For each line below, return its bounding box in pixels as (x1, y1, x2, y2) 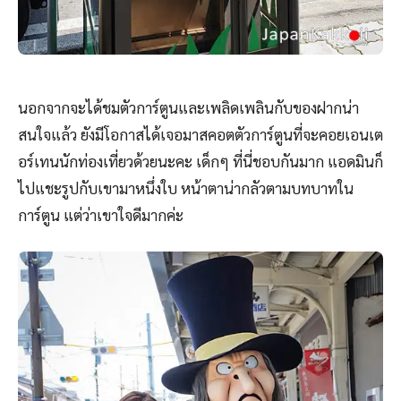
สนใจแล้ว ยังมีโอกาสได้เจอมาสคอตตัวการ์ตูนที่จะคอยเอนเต (18, 124, 383, 145)
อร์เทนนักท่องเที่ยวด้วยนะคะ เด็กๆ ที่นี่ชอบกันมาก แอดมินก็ (18, 151, 383, 172)
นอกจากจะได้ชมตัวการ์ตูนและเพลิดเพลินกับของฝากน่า (18, 98, 359, 118)
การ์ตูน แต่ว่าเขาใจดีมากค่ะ (18, 205, 187, 226)
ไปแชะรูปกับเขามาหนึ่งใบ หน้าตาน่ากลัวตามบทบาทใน (18, 178, 354, 199)
